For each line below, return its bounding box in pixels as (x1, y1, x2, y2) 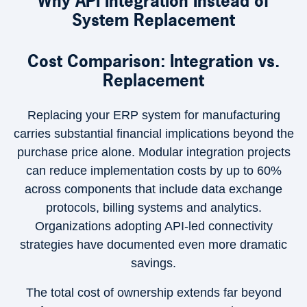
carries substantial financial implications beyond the (13, 127, 294, 140)
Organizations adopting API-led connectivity (34, 219, 273, 233)
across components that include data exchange (25, 182, 282, 196)
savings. (131, 256, 176, 270)
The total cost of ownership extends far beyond (25, 286, 282, 299)
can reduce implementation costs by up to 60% (25, 164, 282, 177)
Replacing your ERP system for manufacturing (27, 108, 280, 122)
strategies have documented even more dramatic (20, 238, 287, 251)
